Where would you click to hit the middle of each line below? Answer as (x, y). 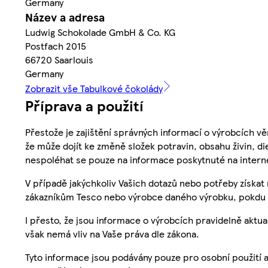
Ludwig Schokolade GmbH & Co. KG (100, 32)
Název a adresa (65, 17)
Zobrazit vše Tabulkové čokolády (94, 88)
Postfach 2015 (56, 45)
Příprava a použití (84, 105)
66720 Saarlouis (59, 59)
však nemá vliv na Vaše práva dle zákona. (112, 233)
